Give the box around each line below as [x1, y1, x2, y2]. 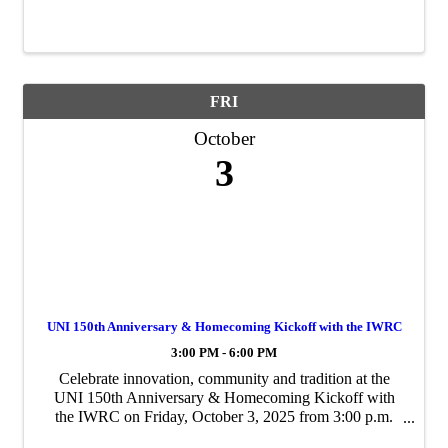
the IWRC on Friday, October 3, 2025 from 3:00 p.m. [55, 408, 393, 426]
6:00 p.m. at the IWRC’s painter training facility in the [54, 427, 394, 445]
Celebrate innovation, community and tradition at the [58, 370, 390, 388]
